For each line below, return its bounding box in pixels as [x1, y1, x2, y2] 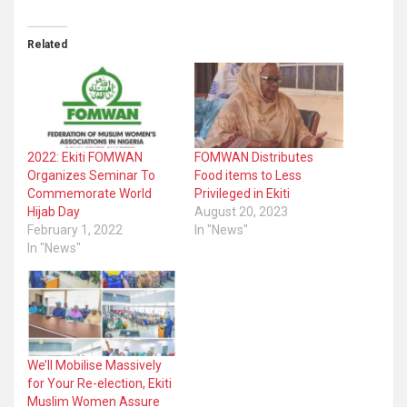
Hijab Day [27, 204, 80, 220]
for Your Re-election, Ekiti [27, 375, 172, 391]
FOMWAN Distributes [194, 150, 313, 165]
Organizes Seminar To [27, 168, 155, 184]
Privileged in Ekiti [194, 186, 290, 202]
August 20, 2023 [194, 204, 288, 220]
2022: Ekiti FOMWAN [27, 150, 143, 165]
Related [27, 38, 67, 52]
